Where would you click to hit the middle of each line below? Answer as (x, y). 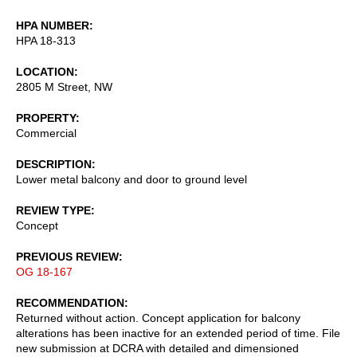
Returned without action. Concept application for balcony (158, 318)
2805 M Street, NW (64, 86)
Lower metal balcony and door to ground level (131, 179)
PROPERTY (46, 118)
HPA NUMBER (53, 25)
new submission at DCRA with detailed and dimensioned (157, 348)
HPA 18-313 (46, 40)
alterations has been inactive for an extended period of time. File (178, 333)
